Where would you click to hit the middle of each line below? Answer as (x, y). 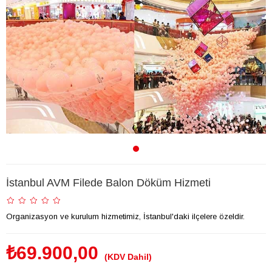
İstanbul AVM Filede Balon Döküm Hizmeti (108, 183)
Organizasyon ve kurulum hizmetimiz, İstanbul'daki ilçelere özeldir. (125, 217)
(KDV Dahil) (128, 257)
